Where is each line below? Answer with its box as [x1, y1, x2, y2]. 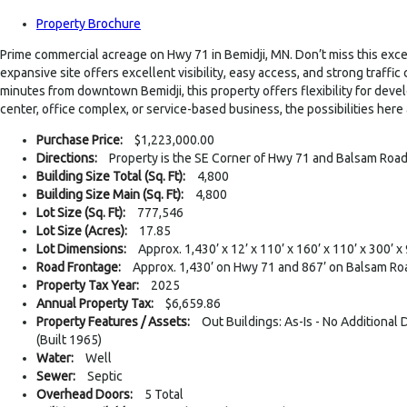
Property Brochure [36, 15, 141, 31]
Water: [36, 350, 74, 365]
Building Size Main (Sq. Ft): [36, 186, 184, 202]
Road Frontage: [36, 259, 121, 274]
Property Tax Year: [36, 277, 139, 293]
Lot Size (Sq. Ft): [36, 204, 125, 220]
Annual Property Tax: [36, 295, 154, 311]
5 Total [144, 386, 184, 402]
